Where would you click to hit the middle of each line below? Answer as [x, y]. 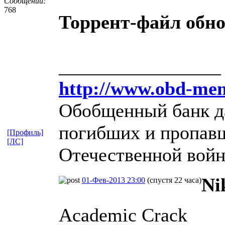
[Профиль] [25, 132]
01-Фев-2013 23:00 [114, 180]
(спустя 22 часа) [174, 180]
